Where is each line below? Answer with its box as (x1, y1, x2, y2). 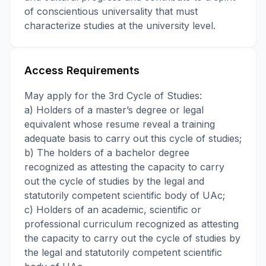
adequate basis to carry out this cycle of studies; (24, 132, 242, 144)
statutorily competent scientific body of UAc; (24, 189, 225, 201)
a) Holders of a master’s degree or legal (24, 104, 204, 116)
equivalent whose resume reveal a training (24, 118, 215, 130)
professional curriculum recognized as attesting (24, 218, 239, 230)
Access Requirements (24, 64, 140, 77)
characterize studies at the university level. (24, 20, 216, 31)
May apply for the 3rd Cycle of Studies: (24, 90, 202, 102)
